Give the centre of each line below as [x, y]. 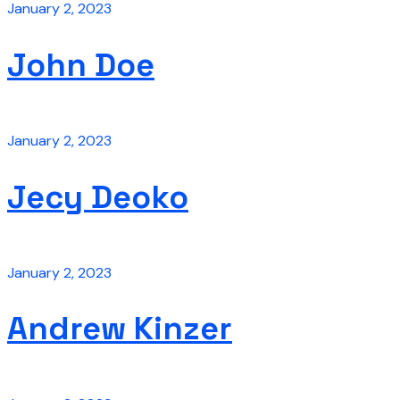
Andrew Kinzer [120, 329]
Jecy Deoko [98, 197]
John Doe [81, 65]
